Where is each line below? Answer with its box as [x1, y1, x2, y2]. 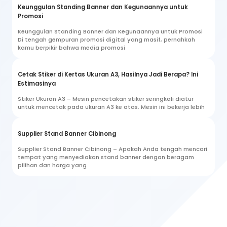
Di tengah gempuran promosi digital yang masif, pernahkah [18, 35, 195, 44]
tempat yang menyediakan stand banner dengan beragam [18, 153, 194, 161]
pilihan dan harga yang [18, 161, 87, 169]
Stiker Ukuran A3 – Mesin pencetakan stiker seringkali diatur [18, 94, 194, 103]
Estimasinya [18, 79, 56, 88]
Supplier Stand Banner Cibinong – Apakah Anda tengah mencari [18, 144, 207, 153]
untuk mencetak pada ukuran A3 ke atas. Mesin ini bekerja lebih [18, 102, 205, 111]
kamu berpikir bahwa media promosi [18, 43, 125, 52]
